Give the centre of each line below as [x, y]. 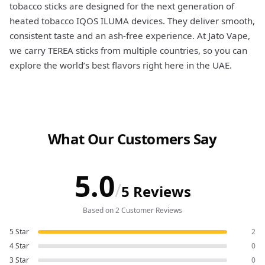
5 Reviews [156, 192]
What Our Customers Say [132, 139]
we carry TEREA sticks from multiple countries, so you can [128, 51]
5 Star [19, 232]
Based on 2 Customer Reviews [132, 211]
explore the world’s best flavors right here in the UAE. [121, 65]
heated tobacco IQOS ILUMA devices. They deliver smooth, [132, 21]
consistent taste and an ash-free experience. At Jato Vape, [130, 36]
